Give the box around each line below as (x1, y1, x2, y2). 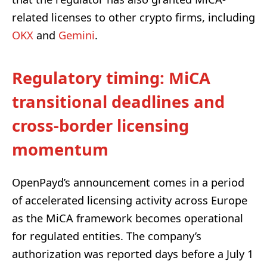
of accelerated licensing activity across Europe (12, 193, 247, 208)
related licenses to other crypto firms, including (12, 10, 255, 24)
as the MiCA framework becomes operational (12, 211, 243, 226)
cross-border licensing (12, 114, 189, 136)
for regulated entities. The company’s (12, 229, 201, 244)
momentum (12, 138, 108, 160)
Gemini (58, 27, 95, 42)
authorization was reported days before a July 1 (12, 247, 253, 262)
